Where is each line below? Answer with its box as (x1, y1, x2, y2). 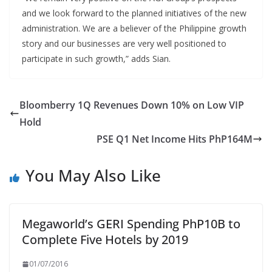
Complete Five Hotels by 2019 (22, 231, 188, 248)
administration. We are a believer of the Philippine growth (22, 22, 246, 34)
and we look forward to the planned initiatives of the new (22, 7, 246, 19)
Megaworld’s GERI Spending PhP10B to (22, 216, 240, 232)
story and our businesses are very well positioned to (22, 38, 226, 49)
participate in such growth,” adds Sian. (22, 53, 171, 64)
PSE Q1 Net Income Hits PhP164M (97, 132, 253, 146)
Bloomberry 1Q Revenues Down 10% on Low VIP (19, 98, 244, 112)
